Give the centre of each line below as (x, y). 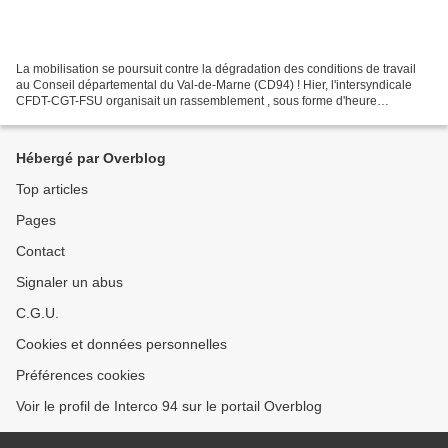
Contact (40, 251)
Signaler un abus (69, 282)
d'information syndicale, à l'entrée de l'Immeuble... (150, 116)
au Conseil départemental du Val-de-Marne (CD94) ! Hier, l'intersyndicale (214, 84)
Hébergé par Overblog (91, 158)
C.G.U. (37, 313)
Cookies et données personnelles (121, 344)
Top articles (52, 189)
